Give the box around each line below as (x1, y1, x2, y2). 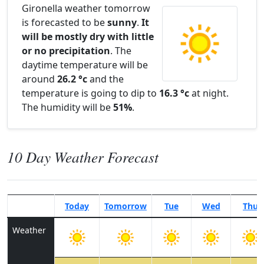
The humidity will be (22, 101, 113, 114)
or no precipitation (22, 44, 110, 57)
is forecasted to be (22, 16, 107, 29)
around (22, 72, 57, 85)
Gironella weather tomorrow (22, 2, 150, 15)
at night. (189, 87, 229, 100)
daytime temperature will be (22, 58, 148, 71)
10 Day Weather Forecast (7, 147, 159, 167)
